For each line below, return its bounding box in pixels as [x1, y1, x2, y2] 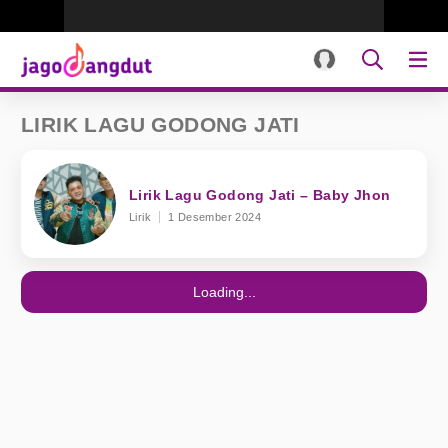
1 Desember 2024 [168, 211, 261, 223]
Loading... [192, 284, 256, 300]
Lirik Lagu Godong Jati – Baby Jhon [129, 187, 391, 203]
